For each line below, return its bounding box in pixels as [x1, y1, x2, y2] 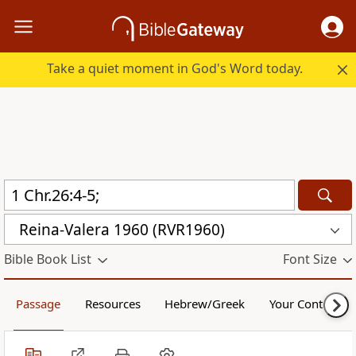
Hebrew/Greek [164, 296, 246, 312]
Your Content [269, 296, 340, 312]
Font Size [282, 250, 337, 269]
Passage [16, 296, 61, 312]
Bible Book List [4, 250, 91, 269]
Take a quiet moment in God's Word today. [47, 60, 304, 78]
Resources [84, 296, 141, 312]
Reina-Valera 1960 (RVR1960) [19, 219, 225, 240]
